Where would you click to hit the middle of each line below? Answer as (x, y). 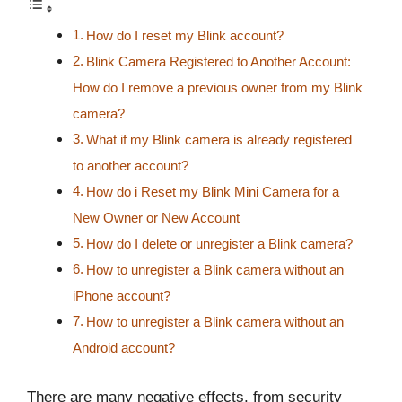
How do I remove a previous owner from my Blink (218, 88)
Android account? (124, 348)
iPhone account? (122, 296)
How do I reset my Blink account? (185, 36)
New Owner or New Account (156, 218)
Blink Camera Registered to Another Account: (219, 62)
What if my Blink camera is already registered (219, 140)
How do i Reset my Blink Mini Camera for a (213, 192)
